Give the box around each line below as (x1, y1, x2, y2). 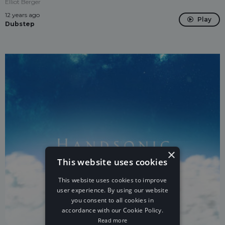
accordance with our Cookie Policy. (61, 206, 164, 214)
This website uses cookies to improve (58, 176, 167, 184)
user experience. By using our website (56, 186, 169, 194)
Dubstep (5, 20, 35, 28)
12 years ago (5, 11, 40, 19)
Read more (97, 216, 128, 224)
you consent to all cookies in (71, 196, 154, 204)
